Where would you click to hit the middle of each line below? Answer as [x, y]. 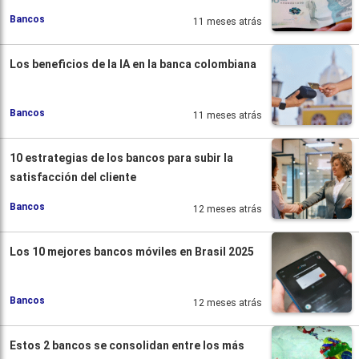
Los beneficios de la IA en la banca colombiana [133, 64]
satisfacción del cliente [73, 177]
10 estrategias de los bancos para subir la [121, 157]
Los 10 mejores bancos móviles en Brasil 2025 [132, 251]
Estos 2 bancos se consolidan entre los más [127, 345]
